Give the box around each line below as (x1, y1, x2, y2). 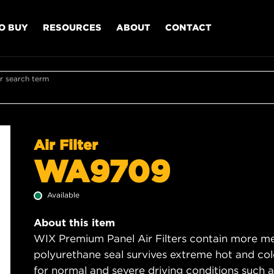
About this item (34, 217, 115, 229)
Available (47, 190, 80, 199)
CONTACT (165, 21, 212, 32)
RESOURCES (43, 21, 102, 32)
